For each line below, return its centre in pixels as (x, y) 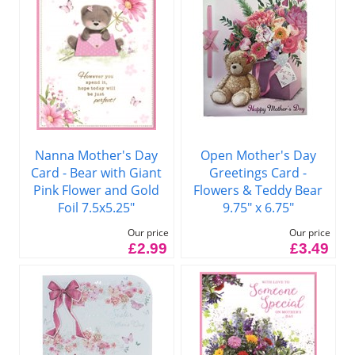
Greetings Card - (258, 172)
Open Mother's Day (258, 155)
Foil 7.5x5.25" (97, 207)
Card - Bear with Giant (97, 172)
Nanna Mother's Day (97, 155)
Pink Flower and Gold (97, 190)
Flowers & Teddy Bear (258, 190)
